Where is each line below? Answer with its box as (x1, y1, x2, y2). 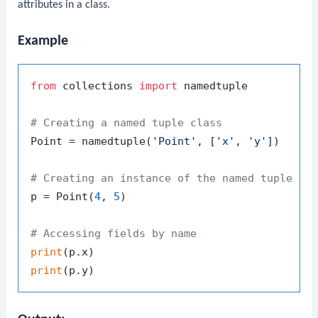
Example (18, 34, 69, 49)
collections (56, 79, 140, 93)
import (139, 79, 178, 93)
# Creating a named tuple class (31, 116, 223, 130)
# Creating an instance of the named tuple (31, 172, 293, 185)
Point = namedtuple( (31, 135, 153, 148)
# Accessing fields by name (31, 227, 197, 241)
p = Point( (31, 190, 95, 204)
